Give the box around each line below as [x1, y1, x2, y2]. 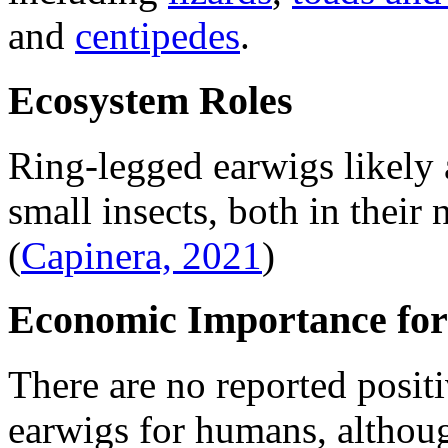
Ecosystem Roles [8, 77, 293, 123]
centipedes [75, 14, 240, 58]
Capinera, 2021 [21, 233, 262, 277]
